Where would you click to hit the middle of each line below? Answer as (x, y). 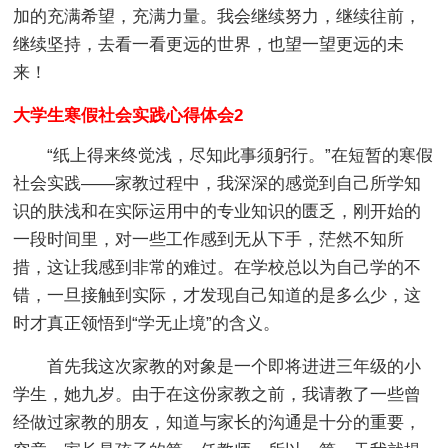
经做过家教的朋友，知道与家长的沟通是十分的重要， (217, 422)
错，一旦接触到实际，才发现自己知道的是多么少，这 (217, 295)
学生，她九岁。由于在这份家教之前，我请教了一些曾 (217, 394)
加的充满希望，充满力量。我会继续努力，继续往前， (217, 16)
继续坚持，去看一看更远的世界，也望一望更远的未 (209, 44)
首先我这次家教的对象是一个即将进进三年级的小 (217, 366)
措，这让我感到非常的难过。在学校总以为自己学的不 (217, 267)
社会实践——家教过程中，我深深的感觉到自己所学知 (217, 183)
